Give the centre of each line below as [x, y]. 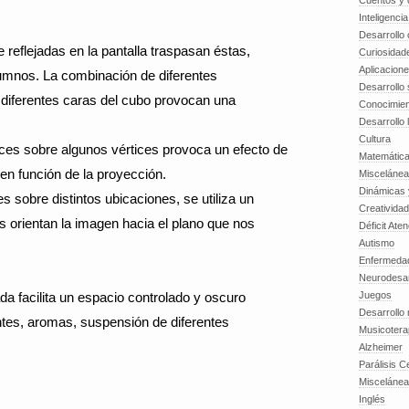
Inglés [372, 399]
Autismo [377, 243]
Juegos [375, 295]
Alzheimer [381, 347]
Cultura [375, 139]
